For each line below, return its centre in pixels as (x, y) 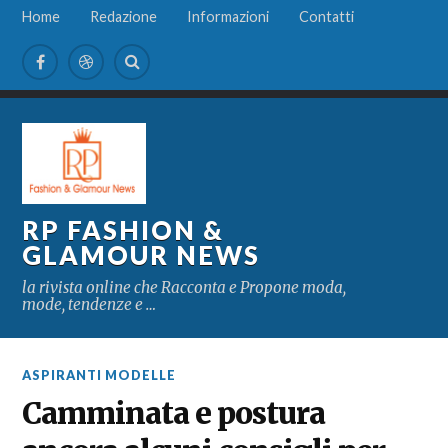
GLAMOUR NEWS (141, 254)
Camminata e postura (174, 413)
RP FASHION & (123, 229)
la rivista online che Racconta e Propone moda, (184, 287)
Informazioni (228, 16)
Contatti (327, 16)
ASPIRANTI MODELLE (99, 374)
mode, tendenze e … (89, 304)
